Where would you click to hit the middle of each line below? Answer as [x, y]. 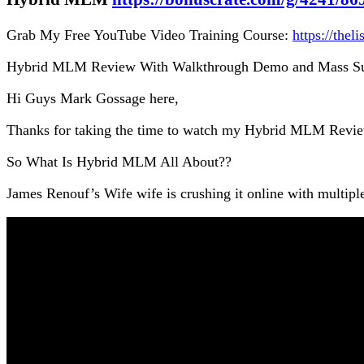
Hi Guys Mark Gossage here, [93, 98]
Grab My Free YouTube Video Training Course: [149, 35]
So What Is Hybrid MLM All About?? [119, 161]
